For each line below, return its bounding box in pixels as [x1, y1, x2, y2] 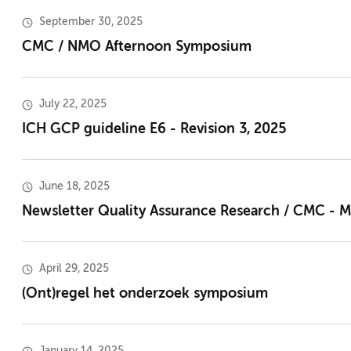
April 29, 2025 [39, 263, 109, 275]
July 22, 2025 [39, 99, 107, 110]
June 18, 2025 [39, 181, 110, 193]
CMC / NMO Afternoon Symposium [22, 40, 251, 55]
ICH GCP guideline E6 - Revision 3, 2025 [22, 122, 286, 137]
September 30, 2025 [39, 16, 143, 28]
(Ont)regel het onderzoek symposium [22, 287, 268, 302]
